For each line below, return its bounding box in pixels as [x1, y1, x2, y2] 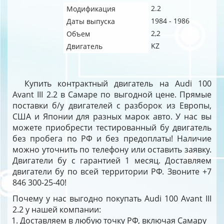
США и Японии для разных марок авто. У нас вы [12, 111, 211, 122]
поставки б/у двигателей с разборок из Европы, [12, 100, 211, 111]
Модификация [66, 4, 115, 13]
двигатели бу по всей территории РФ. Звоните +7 [12, 166, 211, 177]
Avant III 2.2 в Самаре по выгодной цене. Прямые [12, 89, 211, 100]
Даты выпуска [66, 16, 115, 26]
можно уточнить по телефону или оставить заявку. [12, 144, 211, 155]
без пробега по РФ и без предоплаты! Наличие [12, 133, 211, 144]
